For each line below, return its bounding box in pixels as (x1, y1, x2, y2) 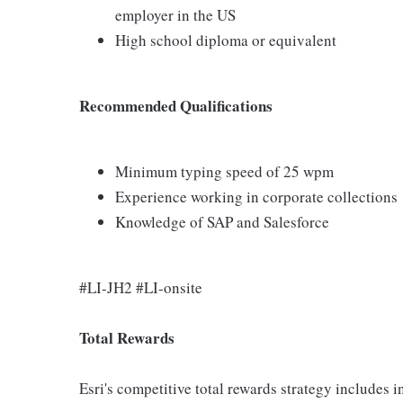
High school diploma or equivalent (115, 30, 336, 50)
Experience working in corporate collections (115, 186, 398, 207)
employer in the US (115, 4, 236, 25)
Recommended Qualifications (79, 94, 273, 117)
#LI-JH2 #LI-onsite (79, 277, 202, 298)
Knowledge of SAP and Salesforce (115, 211, 329, 232)
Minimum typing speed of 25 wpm (115, 161, 334, 182)
